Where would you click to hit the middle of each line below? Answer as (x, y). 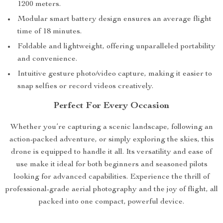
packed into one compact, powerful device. (111, 202)
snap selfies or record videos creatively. (85, 87)
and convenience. (47, 59)
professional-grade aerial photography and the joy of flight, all (111, 190)
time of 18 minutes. (50, 32)
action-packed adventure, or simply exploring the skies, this (111, 140)
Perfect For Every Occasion (111, 106)
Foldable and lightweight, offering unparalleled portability (116, 47)
